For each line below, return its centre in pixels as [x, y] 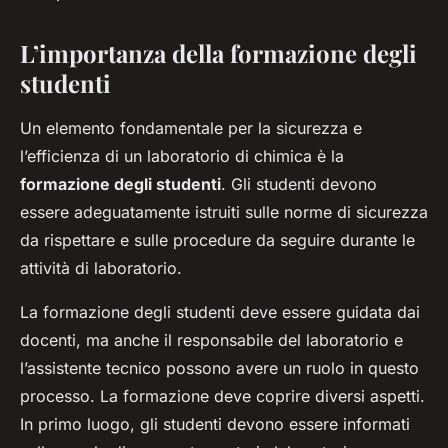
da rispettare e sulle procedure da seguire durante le [217, 240]
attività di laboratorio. [101, 268]
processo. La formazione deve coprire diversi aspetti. [222, 396]
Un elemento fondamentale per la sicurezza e [191, 128]
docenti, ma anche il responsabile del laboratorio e [211, 340]
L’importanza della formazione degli [218, 53]
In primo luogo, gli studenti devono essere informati [215, 424]
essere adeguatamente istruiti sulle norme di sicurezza [224, 212]
